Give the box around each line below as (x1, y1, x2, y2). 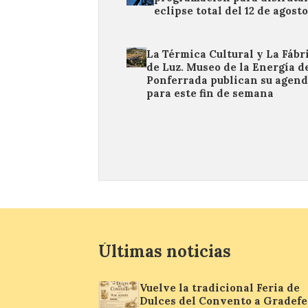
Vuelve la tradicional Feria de (140, 281, 300, 294)
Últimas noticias (98, 241, 231, 262)
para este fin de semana (146, 87, 274, 100)
